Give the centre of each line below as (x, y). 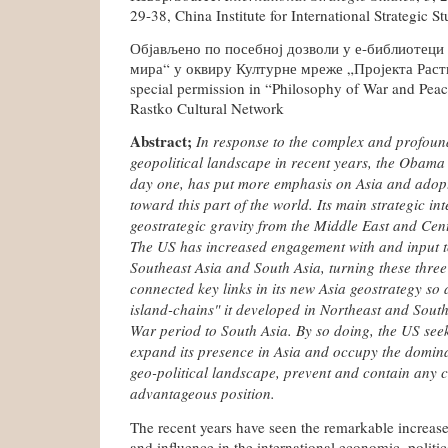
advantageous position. (202, 392)
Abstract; (163, 140)
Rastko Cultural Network (207, 107)
